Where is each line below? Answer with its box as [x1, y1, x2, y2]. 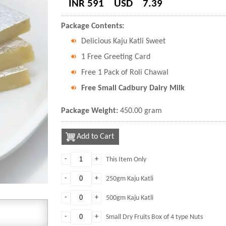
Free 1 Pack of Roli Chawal [81, 69, 168, 77]
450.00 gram [120, 107, 162, 115]
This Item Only [105, 156, 146, 163]
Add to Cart [76, 133, 114, 141]
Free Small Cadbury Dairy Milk [81, 84, 185, 92]
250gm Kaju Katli [105, 175, 153, 183]
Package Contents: [61, 22, 124, 30]
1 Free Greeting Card [81, 53, 150, 61]
